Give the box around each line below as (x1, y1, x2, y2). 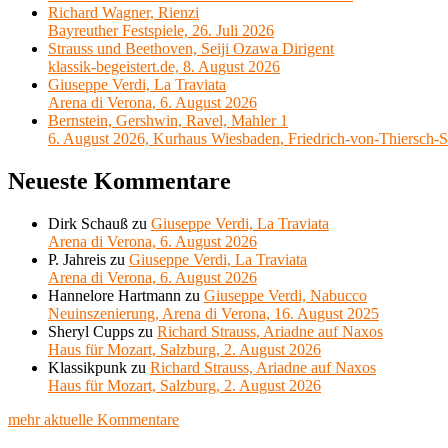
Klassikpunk (48, 359, 127, 377)
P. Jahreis (48, 251, 106, 269)
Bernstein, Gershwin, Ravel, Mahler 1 (48, 112, 288, 130)
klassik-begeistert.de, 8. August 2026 (48, 58, 280, 76)
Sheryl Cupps (48, 323, 134, 341)
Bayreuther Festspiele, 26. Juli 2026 (48, 22, 274, 40)
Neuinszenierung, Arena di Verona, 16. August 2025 (48, 305, 379, 323)
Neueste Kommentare (8, 168, 231, 195)
